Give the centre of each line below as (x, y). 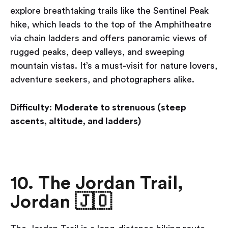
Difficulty (30, 108)
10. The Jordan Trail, (97, 183)
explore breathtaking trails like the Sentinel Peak (109, 11)
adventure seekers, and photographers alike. (102, 80)
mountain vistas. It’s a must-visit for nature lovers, (114, 66)
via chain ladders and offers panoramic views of (109, 38)
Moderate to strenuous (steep (120, 108)
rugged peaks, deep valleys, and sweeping (97, 52)
